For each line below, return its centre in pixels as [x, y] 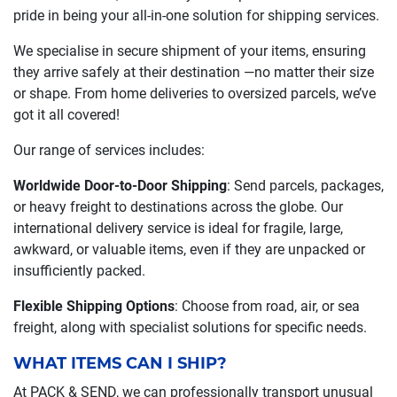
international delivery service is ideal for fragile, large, [178, 228]
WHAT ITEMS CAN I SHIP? [120, 363]
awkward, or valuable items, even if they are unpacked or [189, 249]
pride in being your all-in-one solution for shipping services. [196, 16]
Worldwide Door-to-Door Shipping [120, 186]
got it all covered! [66, 115]
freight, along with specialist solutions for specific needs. [190, 327]
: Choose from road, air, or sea [267, 306]
